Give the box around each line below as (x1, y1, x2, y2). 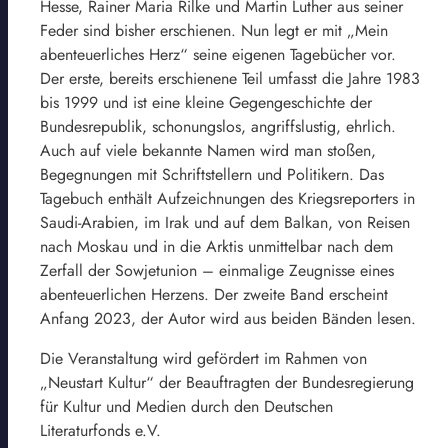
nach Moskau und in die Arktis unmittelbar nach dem (40, 234, 393, 258)
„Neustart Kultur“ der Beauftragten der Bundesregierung (40, 370, 414, 394)
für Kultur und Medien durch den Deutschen (40, 394, 333, 418)
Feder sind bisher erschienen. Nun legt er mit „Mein (40, 18, 388, 42)
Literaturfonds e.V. (40, 418, 161, 442)
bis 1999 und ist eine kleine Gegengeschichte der (40, 90, 372, 114)
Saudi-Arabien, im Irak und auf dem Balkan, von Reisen (40, 210, 410, 234)
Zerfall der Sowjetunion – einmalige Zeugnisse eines (40, 258, 394, 282)
